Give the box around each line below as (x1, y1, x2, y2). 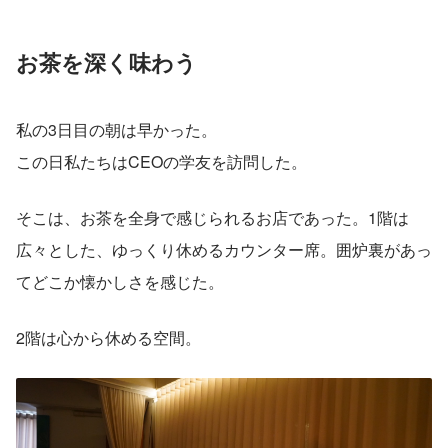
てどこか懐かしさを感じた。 (16, 270, 224, 294)
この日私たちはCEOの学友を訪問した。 (16, 150, 307, 174)
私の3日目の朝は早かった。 (16, 118, 217, 142)
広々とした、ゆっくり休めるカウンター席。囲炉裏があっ (16, 238, 432, 262)
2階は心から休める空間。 (16, 326, 201, 350)
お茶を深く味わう (16, 46, 197, 79)
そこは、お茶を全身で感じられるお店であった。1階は (16, 206, 409, 230)
